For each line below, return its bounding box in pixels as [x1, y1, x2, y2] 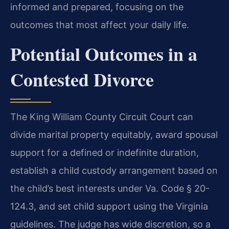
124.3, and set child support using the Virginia [10, 201, 208, 212]
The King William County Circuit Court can [10, 111, 193, 123]
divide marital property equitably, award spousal [10, 129, 218, 141]
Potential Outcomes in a [10, 40, 197, 67]
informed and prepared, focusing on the [10, 1, 184, 12]
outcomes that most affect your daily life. [10, 19, 189, 30]
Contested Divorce [10, 66, 154, 93]
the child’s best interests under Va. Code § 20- [10, 183, 210, 194]
